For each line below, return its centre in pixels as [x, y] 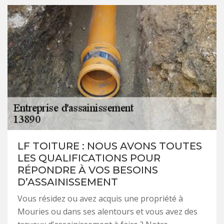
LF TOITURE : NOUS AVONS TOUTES [110, 146]
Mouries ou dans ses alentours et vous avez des [107, 212]
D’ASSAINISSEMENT [68, 182]
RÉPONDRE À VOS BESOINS [88, 170]
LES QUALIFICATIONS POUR [89, 158]
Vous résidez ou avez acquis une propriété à [100, 199]
